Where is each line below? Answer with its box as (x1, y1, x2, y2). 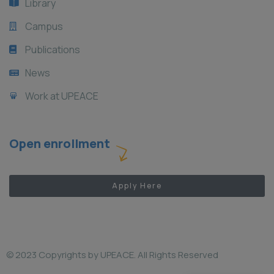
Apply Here (112, 180, 162, 191)
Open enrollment (9, 135, 110, 152)
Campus (24, 20, 63, 34)
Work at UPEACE (24, 89, 98, 103)
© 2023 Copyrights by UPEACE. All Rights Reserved (6, 248, 218, 262)
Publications (24, 43, 80, 57)
